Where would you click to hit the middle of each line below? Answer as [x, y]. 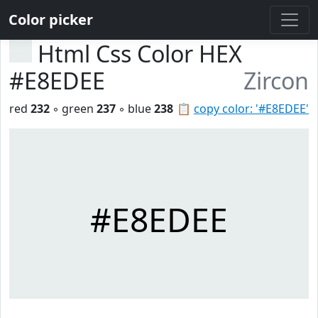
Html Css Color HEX [140, 54]
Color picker [51, 20]
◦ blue [135, 109]
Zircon [276, 81]
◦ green [73, 109]
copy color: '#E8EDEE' [251, 109]
